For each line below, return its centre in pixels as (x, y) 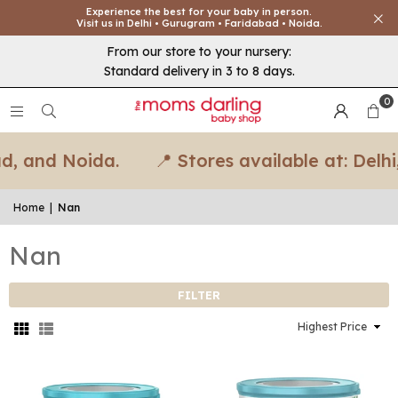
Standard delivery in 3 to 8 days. (199, 71)
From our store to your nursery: (199, 52)
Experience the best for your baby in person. (199, 12)
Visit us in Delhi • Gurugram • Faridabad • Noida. (199, 23)
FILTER (199, 295)
